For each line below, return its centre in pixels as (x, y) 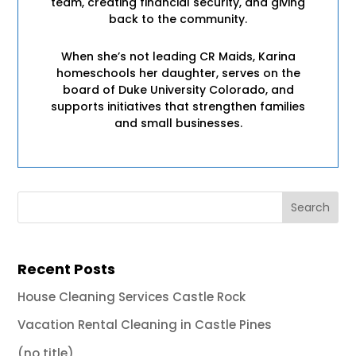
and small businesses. (178, 123)
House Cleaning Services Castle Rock (132, 296)
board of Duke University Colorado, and (178, 89)
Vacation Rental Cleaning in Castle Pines (145, 325)
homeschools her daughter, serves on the (178, 73)
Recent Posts (67, 269)
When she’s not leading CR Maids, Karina (178, 56)
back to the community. (178, 19)
